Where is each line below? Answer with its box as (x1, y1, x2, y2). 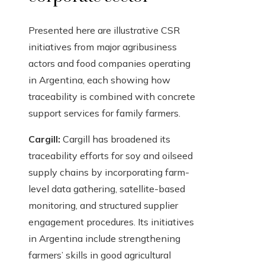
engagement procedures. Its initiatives (28, 216, 194, 228)
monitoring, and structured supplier (28, 199, 178, 212)
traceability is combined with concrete (28, 91, 195, 103)
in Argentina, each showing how (28, 74, 170, 86)
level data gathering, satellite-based (28, 183, 185, 195)
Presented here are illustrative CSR (28, 24, 180, 37)
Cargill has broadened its (60, 133, 170, 146)
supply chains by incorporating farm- (28, 166, 189, 179)
